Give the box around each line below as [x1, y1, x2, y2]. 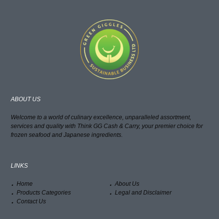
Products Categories [17, 189, 71, 197]
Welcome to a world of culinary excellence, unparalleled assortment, [11, 113, 192, 121]
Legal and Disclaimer [114, 189, 172, 197]
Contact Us [17, 198, 46, 205]
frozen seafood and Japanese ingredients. [11, 131, 123, 138]
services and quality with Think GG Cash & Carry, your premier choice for [11, 122, 203, 130]
